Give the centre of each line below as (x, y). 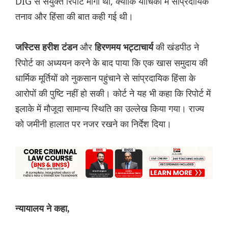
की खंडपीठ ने (176, 47)
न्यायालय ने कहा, (42, 208)
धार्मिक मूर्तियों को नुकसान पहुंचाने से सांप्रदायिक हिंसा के (105, 78)
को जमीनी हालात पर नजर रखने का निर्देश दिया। (93, 123)
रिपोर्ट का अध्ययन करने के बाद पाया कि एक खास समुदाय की (111, 62)
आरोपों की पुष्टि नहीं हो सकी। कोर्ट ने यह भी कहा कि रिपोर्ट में (113, 93)
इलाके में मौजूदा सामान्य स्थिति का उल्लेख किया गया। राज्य (110, 108)
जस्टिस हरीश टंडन (48, 47)
